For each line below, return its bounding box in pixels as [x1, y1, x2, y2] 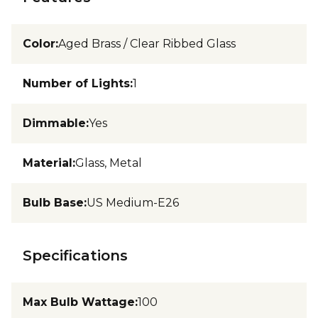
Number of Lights [23, 76, 130, 90]
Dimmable [23, 116, 86, 130]
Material [23, 155, 72, 170]
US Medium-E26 [87, 195, 179, 209]
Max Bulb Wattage [23, 295, 135, 309]
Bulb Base [23, 195, 84, 209]
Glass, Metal [75, 155, 142, 170]
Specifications [23, 246, 128, 264]
